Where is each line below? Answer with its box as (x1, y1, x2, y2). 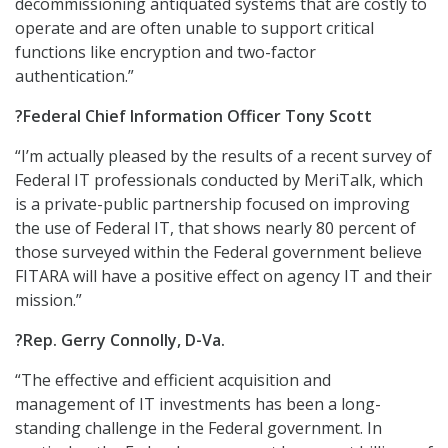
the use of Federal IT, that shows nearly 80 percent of (15, 217, 416, 239)
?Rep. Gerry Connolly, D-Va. (15, 329, 225, 351)
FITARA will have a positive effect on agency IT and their (15, 265, 432, 287)
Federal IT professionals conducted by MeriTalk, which (15, 169, 423, 191)
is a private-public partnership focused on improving (15, 193, 410, 215)
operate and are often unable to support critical (15, 17, 374, 39)
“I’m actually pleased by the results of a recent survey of (15, 145, 432, 167)
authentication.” (15, 65, 134, 87)
